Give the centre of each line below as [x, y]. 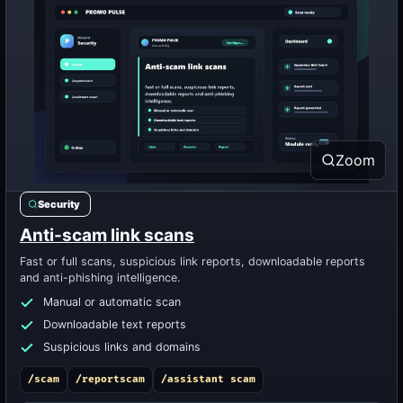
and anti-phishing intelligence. [100, 278]
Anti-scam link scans [107, 235]
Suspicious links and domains [122, 347]
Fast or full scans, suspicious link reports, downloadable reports [193, 261]
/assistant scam [208, 379]
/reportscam [110, 379]
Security [59, 204]
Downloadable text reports [115, 324]
